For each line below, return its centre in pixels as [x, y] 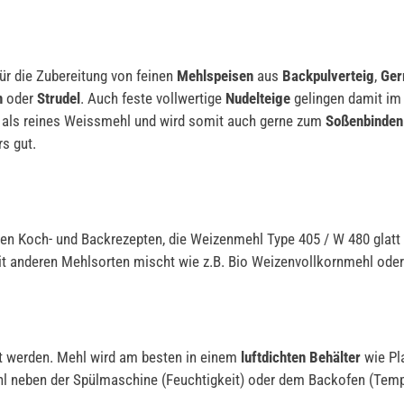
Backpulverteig [328, 75]
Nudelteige [258, 98]
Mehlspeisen [215, 75]
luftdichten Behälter [301, 357]
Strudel [59, 98]
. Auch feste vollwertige [153, 98]
